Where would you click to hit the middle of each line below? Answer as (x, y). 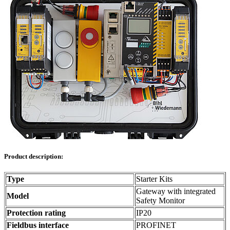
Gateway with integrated (176, 191)
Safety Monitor (160, 201)
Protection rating (36, 213)
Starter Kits (154, 179)
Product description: (34, 156)
